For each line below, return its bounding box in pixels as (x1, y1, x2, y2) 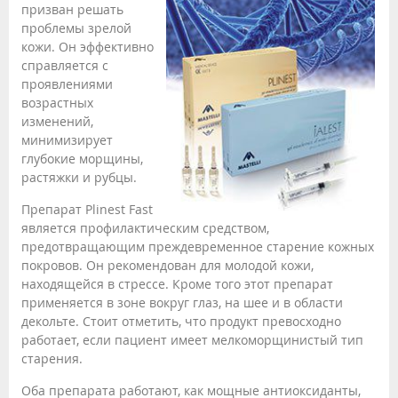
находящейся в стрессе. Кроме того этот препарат (21, 275, 333, 292)
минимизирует (21, 131, 113, 148)
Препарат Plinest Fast (21, 200, 153, 218)
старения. (21, 349, 83, 367)
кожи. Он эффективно (21, 37, 154, 55)
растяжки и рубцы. (21, 168, 137, 186)
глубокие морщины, (21, 149, 143, 167)
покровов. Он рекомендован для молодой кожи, (21, 256, 314, 274)
